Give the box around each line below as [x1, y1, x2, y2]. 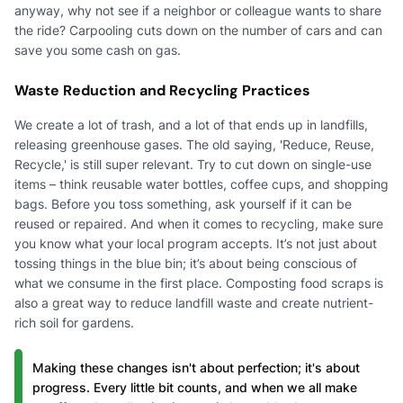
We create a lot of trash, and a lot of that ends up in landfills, [14, 116, 368, 132]
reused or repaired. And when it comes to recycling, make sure [14, 215, 383, 231]
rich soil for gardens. [14, 314, 134, 330]
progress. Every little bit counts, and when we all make [32, 379, 357, 395]
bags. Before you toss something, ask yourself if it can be [14, 195, 352, 211]
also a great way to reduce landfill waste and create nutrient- [14, 294, 373, 310]
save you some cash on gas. [14, 41, 181, 58]
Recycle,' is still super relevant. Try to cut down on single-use [14, 156, 372, 172]
